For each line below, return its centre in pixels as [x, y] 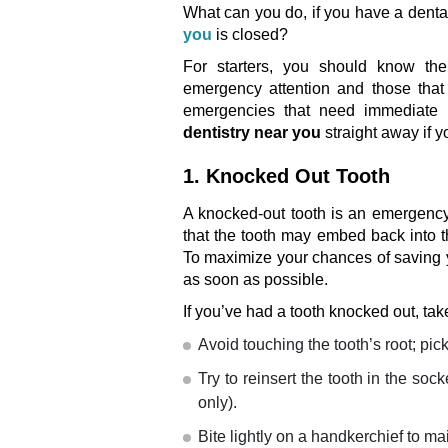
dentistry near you [254, 132]
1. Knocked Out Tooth [286, 175]
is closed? [250, 34]
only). [217, 402]
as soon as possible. [255, 279]
